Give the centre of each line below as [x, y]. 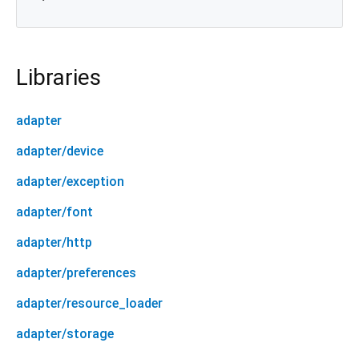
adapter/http [54, 242]
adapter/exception [70, 181]
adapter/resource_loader [89, 303]
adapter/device [60, 151]
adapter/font [54, 212]
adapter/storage [65, 333]
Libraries [58, 77]
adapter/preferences [76, 272]
